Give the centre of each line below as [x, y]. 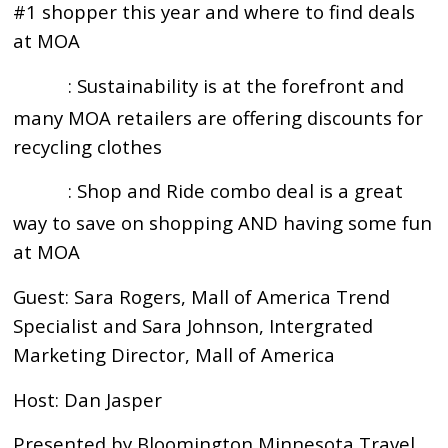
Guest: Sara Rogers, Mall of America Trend [202, 296]
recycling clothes [90, 146]
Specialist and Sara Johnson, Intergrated [193, 325]
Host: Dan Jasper [90, 399]
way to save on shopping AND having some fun [223, 223]
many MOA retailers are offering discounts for [218, 117]
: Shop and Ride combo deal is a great [236, 191]
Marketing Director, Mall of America [177, 354]
